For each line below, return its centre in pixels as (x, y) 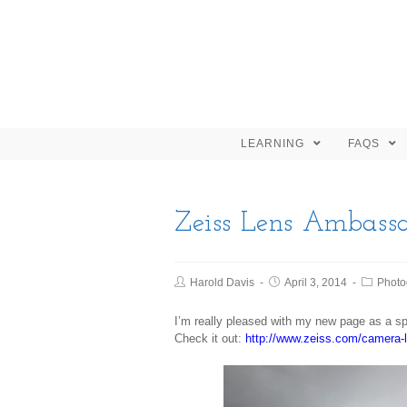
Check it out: (210, 338)
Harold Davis (222, 283)
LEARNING (274, 144)
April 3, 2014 (316, 283)
